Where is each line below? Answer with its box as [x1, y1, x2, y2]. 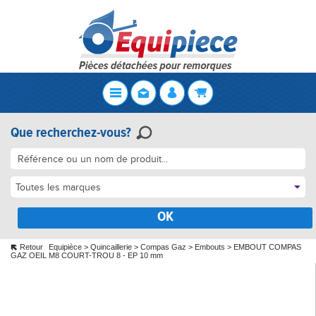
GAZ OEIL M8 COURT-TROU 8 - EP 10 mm [11, 251, 163, 260]
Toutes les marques [16, 181, 101, 193]
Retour [20, 243, 43, 251]
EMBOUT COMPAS [233, 243, 301, 251]
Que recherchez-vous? [11, 123, 131, 141]
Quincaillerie [90, 243, 132, 251]
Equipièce [49, 243, 82, 251]
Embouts [195, 243, 225, 251]
